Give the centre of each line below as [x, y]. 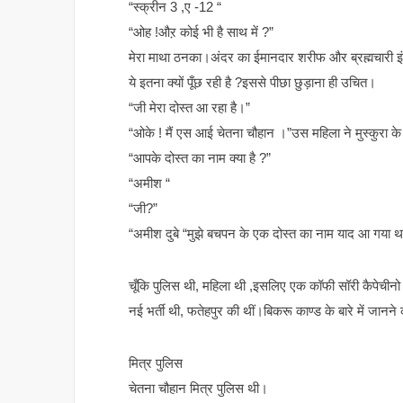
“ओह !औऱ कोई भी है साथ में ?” [201, 32]
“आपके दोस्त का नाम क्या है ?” [200, 158]
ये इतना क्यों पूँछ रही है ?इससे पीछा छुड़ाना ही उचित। [252, 83]
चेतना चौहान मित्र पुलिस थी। [198, 389]
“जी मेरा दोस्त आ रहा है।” [189, 108]
